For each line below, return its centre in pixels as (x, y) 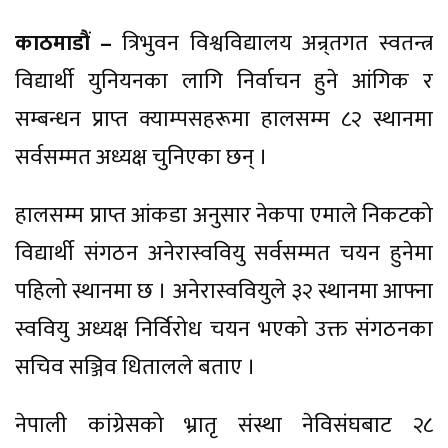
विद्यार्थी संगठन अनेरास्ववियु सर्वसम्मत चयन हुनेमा (224, 253)
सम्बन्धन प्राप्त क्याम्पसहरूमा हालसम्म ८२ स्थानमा (224, 119)
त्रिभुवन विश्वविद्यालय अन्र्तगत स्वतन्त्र (272, 43)
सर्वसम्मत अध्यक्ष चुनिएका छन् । (141, 157)
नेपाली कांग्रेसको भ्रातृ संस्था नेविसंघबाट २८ (224, 425)
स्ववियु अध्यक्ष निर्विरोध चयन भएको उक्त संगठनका (224, 329)
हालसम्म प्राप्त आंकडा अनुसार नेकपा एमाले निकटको (224, 215)
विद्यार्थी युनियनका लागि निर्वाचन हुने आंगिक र (224, 81)
